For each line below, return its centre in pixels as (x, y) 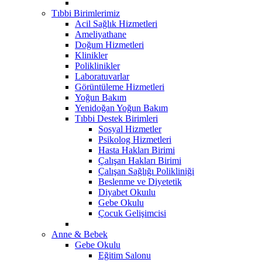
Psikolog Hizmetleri (135, 139)
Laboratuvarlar (102, 76)
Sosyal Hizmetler (130, 129)
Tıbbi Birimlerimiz (86, 13)
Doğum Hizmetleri (109, 44)
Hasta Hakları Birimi (137, 150)
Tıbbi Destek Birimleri (116, 118)
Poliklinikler (97, 65)
